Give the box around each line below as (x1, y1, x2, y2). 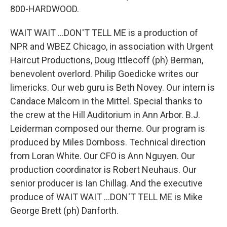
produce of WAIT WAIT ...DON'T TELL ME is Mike (10, 192, 203, 202)
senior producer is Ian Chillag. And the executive (10, 178, 203, 188)
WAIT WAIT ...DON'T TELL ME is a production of (10, 27, 198, 38)
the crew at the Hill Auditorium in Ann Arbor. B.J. (10, 109, 200, 120)
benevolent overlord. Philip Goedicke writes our (10, 68, 199, 79)
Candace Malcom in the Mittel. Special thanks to (10, 96, 202, 106)
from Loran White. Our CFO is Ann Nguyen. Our (10, 150, 195, 161)
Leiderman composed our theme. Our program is (10, 123, 205, 134)
